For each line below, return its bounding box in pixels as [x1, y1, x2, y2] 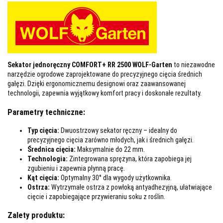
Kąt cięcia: [27, 173, 59, 182]
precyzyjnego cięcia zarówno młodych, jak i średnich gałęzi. [27, 135, 194, 144]
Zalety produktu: [7, 211, 65, 221]
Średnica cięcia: [27, 145, 76, 153]
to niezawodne [172, 61, 215, 69]
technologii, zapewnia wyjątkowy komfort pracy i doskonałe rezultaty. [7, 89, 202, 98]
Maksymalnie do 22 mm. [76, 145, 145, 153]
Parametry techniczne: [7, 107, 85, 117]
